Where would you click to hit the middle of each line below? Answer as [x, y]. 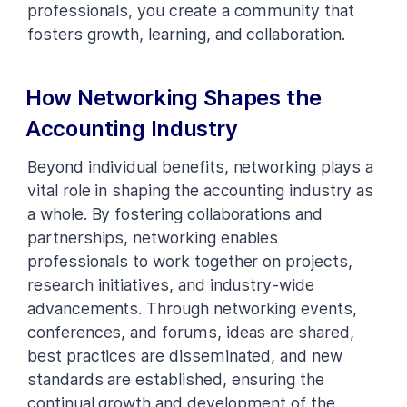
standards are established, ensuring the [176, 379]
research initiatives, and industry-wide [171, 284]
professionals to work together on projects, [190, 261]
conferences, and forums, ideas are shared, [191, 332]
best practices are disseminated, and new [185, 355]
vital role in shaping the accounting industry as [200, 190]
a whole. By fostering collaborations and [175, 213]
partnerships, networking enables [153, 237]
